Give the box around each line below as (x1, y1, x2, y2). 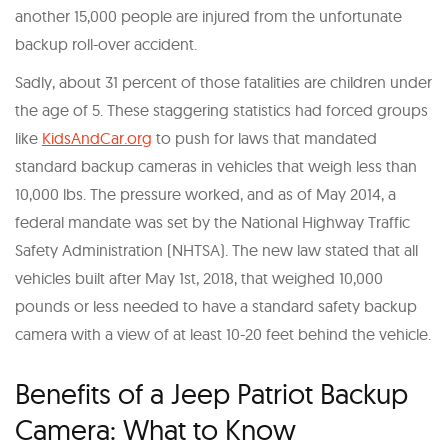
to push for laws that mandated (152, 127, 377, 148)
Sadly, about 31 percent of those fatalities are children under (15, 71, 432, 92)
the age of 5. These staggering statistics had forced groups (15, 99, 428, 120)
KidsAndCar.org (42, 127, 152, 148)
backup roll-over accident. (15, 33, 197, 54)
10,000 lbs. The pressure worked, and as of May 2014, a (15, 183, 396, 204)
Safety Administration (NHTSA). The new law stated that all (15, 239, 418, 260)
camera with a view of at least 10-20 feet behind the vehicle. (15, 323, 431, 344)
